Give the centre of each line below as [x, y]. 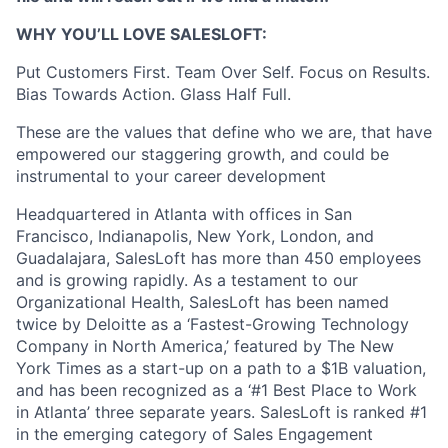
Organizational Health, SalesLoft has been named [202, 302]
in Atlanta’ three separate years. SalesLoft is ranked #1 [221, 412]
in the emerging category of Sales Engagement [194, 434]
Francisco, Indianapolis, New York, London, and [195, 236]
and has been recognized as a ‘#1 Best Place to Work [216, 390]
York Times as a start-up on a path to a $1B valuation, [221, 368]
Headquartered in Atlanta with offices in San [184, 214]
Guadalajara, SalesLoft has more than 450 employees [218, 258]
